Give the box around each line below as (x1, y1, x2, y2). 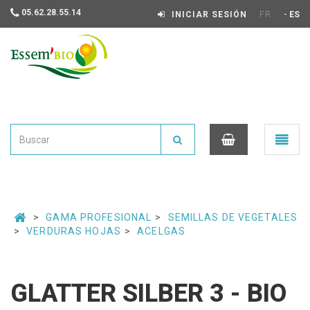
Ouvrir (271, 133, 298, 145)
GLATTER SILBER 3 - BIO (10, 279, 286, 308)
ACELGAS (137, 226, 186, 237)
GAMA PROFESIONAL (46, 212, 152, 223)
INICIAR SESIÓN (172, 10, 247, 19)
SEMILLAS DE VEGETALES (167, 212, 298, 223)
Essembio (10, 86, 53, 98)
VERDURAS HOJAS (26, 226, 121, 237)
